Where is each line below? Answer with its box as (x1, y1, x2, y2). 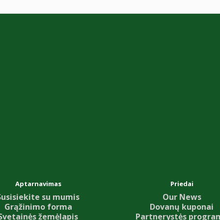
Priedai (170, 179, 193, 188)
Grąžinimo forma (4, 201, 72, 212)
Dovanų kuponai (150, 201, 214, 212)
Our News (162, 191, 201, 202)
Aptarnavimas (15, 179, 61, 188)
